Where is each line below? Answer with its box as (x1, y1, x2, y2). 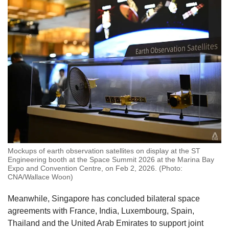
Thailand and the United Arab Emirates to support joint (8, 218, 203, 227)
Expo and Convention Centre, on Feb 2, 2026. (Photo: (8, 164, 182, 172)
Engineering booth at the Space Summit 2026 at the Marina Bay (8, 155, 214, 164)
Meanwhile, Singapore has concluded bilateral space (8, 194, 200, 203)
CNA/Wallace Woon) (8, 172, 73, 181)
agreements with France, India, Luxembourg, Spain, (8, 206, 194, 215)
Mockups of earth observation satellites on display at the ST (8, 146, 200, 155)
